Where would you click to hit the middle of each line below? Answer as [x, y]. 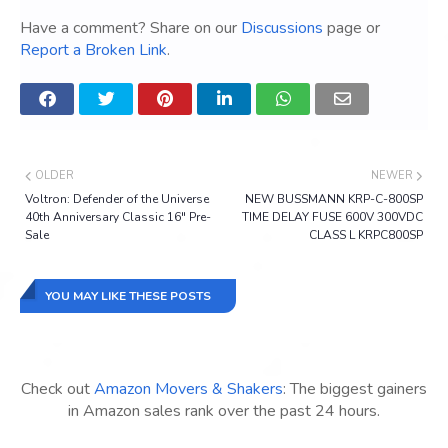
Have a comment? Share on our [130, 28]
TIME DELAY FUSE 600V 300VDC [332, 217]
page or [351, 28]
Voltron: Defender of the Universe [117, 199]
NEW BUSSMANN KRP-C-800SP [334, 199]
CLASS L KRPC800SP [366, 235]
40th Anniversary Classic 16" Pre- [118, 217]
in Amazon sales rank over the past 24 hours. [224, 411]
